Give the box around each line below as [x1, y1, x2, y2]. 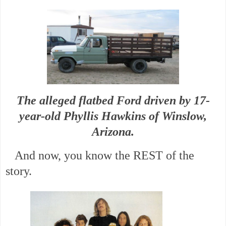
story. [6, 164, 32, 178]
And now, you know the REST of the [6, 148, 194, 162]
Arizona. [92, 125, 134, 138]
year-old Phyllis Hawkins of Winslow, [19, 109, 207, 123]
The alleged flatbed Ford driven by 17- [16, 93, 210, 107]
